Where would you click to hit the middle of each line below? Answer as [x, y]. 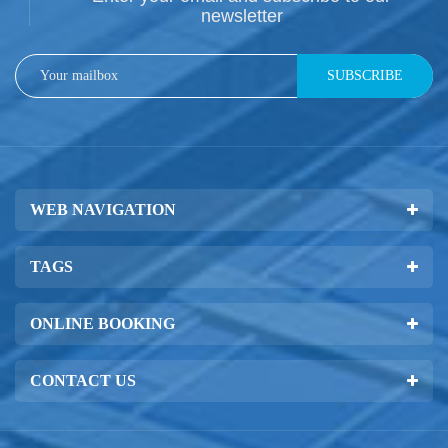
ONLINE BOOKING [102, 324]
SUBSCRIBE [365, 76]
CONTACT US [83, 381]
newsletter [241, 16]
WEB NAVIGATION [103, 210]
